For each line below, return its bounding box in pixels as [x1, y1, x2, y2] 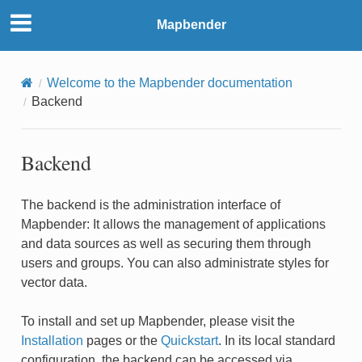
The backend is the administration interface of [20, 197, 280, 212]
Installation [20, 333, 83, 347]
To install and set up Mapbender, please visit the [20, 314, 295, 328]
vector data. [20, 275, 87, 289]
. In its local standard [217, 333, 335, 347]
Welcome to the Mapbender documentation [46, 75, 293, 90]
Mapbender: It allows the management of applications [20, 217, 326, 231]
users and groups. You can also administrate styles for [20, 255, 329, 270]
